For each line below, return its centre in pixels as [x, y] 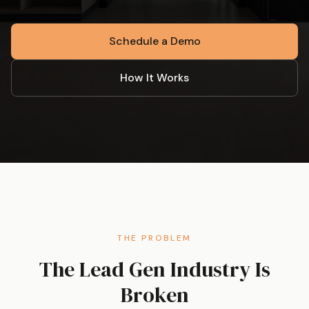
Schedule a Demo [154, 41]
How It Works [154, 78]
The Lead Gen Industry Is [154, 269]
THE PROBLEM [154, 238]
